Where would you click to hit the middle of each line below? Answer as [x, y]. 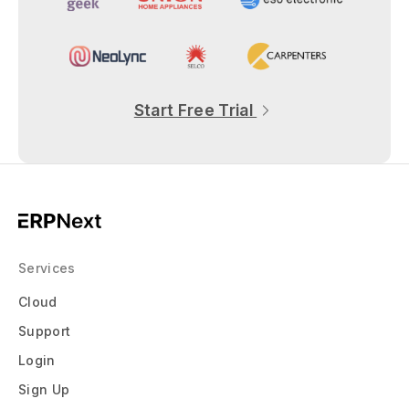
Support [45, 330]
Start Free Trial [195, 110]
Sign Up [44, 389]
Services [47, 267]
